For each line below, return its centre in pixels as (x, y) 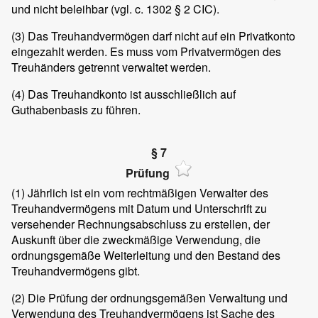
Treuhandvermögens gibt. (76, 271)
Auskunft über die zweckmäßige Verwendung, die (136, 240)
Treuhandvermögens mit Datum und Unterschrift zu (139, 209)
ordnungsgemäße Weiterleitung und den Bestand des (146, 256)
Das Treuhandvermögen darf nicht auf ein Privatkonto (160, 36)
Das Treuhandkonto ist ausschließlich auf (130, 94)
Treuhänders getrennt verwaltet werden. (111, 67)
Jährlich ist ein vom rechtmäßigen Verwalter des (147, 193)
